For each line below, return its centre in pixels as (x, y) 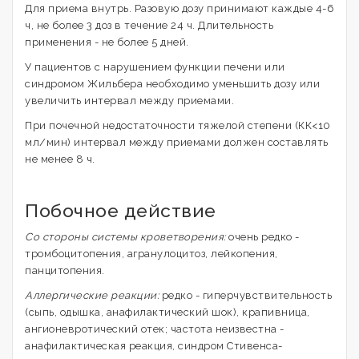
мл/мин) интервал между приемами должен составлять (177, 142)
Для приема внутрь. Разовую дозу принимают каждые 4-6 (179, 8)
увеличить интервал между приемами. (129, 101)
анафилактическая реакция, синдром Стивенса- (154, 346)
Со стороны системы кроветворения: (125, 237)
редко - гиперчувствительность (245, 295)
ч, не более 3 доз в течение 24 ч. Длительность (149, 25)
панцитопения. (65, 270)
